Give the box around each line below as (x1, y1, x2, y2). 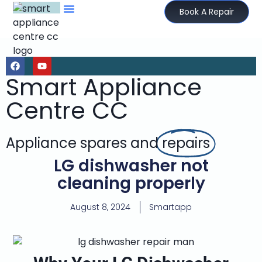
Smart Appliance (6, 71, 202, 104)
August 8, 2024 (70, 201, 130, 213)
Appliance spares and (6, 133, 162, 153)
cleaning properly (57, 172, 205, 195)
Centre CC (6, 94, 128, 127)
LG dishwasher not (53, 154, 209, 178)
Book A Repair (179, 6, 234, 18)
